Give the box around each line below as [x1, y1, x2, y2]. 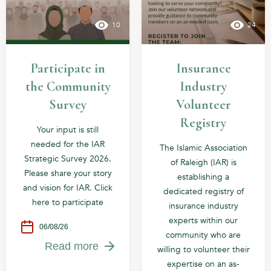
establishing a [177, 171, 229, 183]
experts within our [169, 214, 238, 226]
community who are [166, 229, 241, 241]
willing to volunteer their [157, 243, 250, 255]
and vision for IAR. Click [23, 181, 113, 194]
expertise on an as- [167, 258, 240, 270]
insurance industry [168, 200, 238, 212]
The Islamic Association [159, 142, 247, 154]
